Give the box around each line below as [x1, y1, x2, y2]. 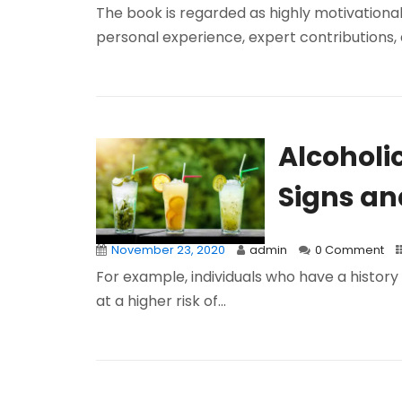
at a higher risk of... [96, 291, 226, 312]
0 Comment [315, 242, 384, 258]
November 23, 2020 [111, 242, 225, 258]
